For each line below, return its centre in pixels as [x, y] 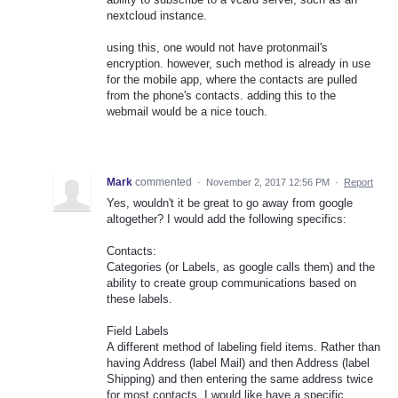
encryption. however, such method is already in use [239, 64]
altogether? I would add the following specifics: [227, 219]
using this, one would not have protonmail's [217, 48]
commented [165, 183]
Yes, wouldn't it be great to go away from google [230, 203]
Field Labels [138, 331]
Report [358, 183]
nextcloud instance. [157, 15]
